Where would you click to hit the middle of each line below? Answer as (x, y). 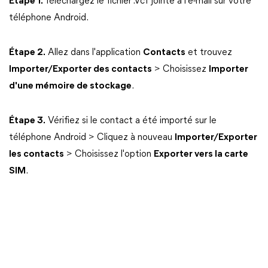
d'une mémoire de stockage (70, 86)
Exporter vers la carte (201, 154)
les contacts (36, 154)
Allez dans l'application (94, 53)
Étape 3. (27, 121)
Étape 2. (27, 53)
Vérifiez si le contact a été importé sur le (131, 121)
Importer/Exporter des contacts (80, 69)
